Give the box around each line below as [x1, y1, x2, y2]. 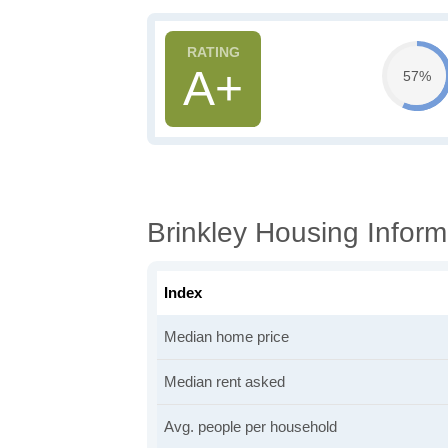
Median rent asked [164, 373, 285, 390]
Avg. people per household [164, 418, 337, 435]
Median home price [164, 328, 289, 345]
